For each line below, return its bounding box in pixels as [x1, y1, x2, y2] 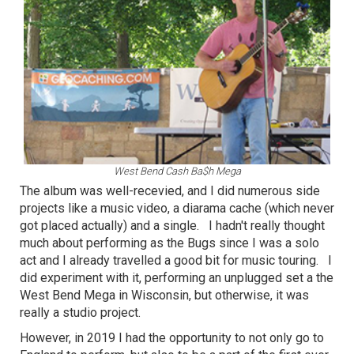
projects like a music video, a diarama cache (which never [20, 200, 334, 216]
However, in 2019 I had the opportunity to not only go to [20, 330, 324, 345]
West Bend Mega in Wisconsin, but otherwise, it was [20, 287, 309, 303]
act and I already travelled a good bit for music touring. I [20, 252, 332, 268]
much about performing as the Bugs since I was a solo [20, 235, 319, 250]
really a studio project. [20, 304, 147, 320]
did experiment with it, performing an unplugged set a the [20, 269, 333, 285]
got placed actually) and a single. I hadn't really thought [20, 217, 325, 233]
